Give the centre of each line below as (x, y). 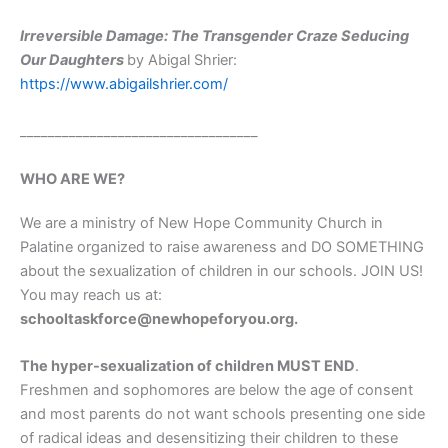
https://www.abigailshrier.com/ (124, 84)
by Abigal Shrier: (182, 60)
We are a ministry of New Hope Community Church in (201, 222)
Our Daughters (73, 60)
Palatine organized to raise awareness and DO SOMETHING (222, 246)
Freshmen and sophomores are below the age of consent (216, 390)
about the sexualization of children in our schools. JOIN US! (221, 270)
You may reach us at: (91, 294)
